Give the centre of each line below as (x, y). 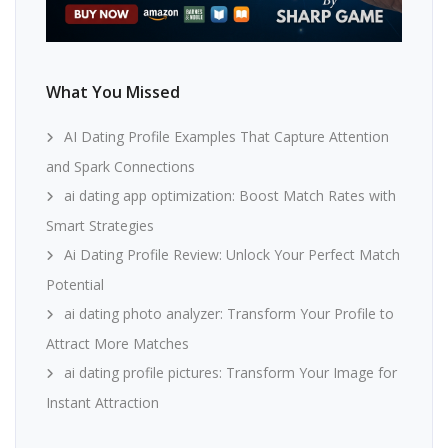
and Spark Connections (120, 167)
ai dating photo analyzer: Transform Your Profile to (229, 314)
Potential (75, 285)
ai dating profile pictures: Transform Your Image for (230, 373)
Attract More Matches (117, 344)
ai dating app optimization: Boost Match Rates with (230, 196)
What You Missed (113, 92)
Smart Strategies (100, 226)
